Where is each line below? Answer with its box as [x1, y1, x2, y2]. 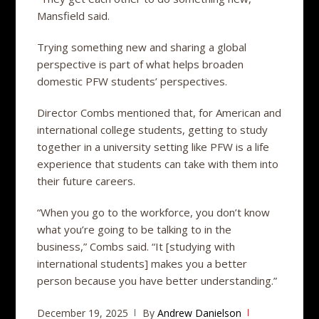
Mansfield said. [37, 8, 110, 23]
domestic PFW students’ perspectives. [37, 73, 228, 88]
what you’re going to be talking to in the [37, 221, 232, 236]
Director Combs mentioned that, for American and [37, 105, 282, 120]
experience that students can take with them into [37, 156, 279, 171]
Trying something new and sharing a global [37, 39, 247, 54]
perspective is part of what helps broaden [37, 56, 244, 71]
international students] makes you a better [37, 256, 248, 271]
